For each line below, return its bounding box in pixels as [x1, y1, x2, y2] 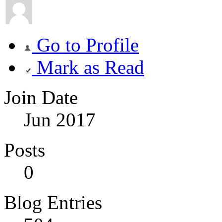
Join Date [4, 86, 78, 108]
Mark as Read [32, 56, 144, 78]
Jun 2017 [24, 109, 96, 130]
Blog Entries [4, 191, 102, 213]
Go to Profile [32, 34, 139, 55]
